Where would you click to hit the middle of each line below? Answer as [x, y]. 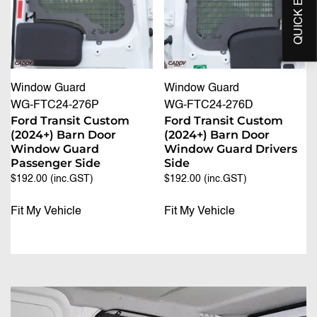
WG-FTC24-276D [209, 105]
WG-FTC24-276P [55, 105]
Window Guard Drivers [231, 149]
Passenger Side [56, 163]
